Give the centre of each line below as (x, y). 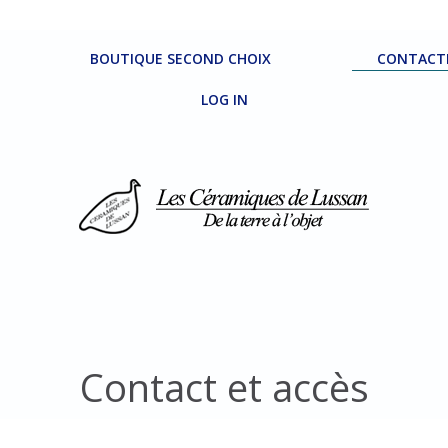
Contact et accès (224, 387)
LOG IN (224, 99)
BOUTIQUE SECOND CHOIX (180, 58)
